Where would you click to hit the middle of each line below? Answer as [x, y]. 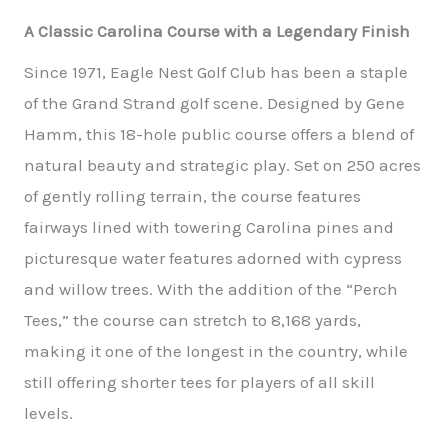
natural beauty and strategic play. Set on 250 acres [222, 165]
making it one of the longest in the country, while [216, 351]
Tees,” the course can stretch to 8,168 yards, [192, 320]
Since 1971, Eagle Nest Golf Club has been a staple [216, 72]
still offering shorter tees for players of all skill [199, 382]
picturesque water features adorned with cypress [213, 258]
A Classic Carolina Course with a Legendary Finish [217, 31]
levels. [48, 413]
